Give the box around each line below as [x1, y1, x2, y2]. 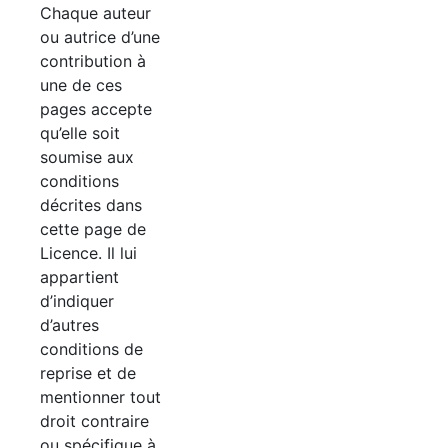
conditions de [40, 339, 143, 360]
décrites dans [40, 195, 142, 216]
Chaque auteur [40, 3, 151, 24]
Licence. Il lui [40, 243, 137, 264]
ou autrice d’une [40, 27, 160, 48]
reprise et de [40, 363, 136, 384]
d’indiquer [40, 291, 114, 312]
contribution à [40, 51, 146, 72]
